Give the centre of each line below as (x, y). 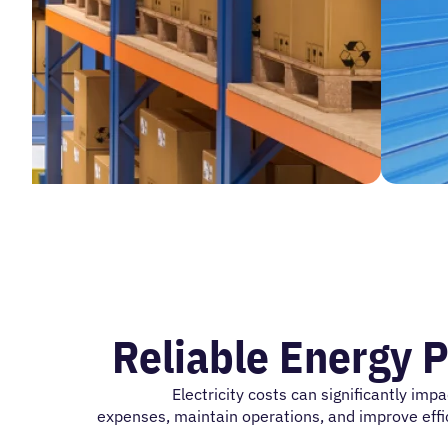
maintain (206, 416)
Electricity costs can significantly (291, 394)
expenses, (135, 416)
